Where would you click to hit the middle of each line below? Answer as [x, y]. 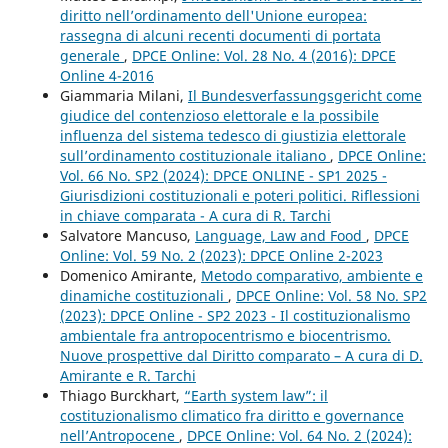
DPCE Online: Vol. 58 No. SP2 [331, 296]
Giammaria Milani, [123, 96]
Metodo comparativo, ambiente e [311, 276]
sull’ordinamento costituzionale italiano [194, 156]
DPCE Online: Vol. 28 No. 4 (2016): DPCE [263, 56]
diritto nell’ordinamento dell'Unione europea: [213, 16]
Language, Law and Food [280, 236]
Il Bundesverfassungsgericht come [304, 96]
